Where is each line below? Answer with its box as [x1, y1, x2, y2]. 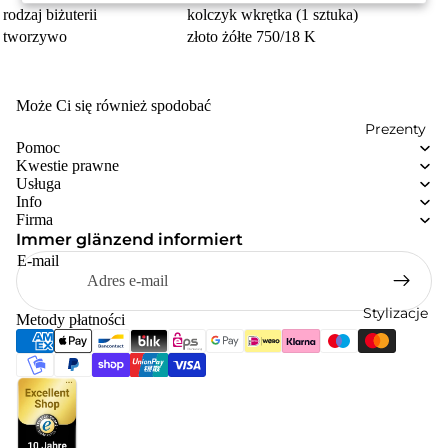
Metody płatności [16, 311, 125, 329]
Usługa [16, 175, 61, 193]
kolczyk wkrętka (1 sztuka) [187, 6, 358, 24]
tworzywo [3, 28, 67, 46]
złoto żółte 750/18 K [187, 28, 316, 46]
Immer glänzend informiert [16, 230, 243, 250]
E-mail [17, 252, 59, 270]
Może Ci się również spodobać [16, 97, 211, 115]
